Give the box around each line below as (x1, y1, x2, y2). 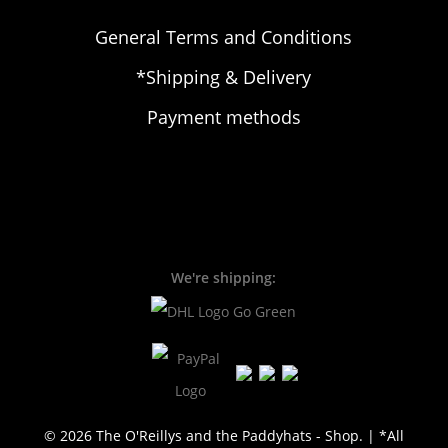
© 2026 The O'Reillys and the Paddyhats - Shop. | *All (43, 426, 404, 445)
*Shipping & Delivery (136, 65, 312, 89)
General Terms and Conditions (95, 25, 353, 49)
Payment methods (146, 105, 301, 129)
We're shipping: (171, 268, 277, 287)
